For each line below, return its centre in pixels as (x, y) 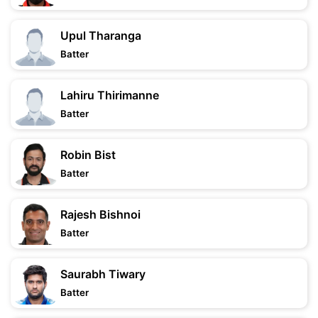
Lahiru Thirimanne (110, 95)
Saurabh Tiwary (103, 274)
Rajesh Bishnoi (100, 214)
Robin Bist (88, 155)
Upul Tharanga (101, 35)
